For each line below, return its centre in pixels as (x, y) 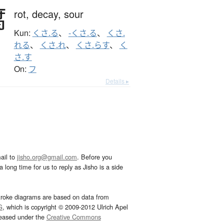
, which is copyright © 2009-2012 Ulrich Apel (65, 207)
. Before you (94, 157)
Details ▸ (117, 81)
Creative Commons (73, 217)
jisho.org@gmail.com (47, 157)
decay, (48, 14)
